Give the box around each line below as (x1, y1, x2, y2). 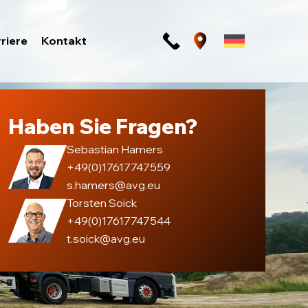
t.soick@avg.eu (67, 232, 145, 245)
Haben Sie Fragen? (8, 113, 197, 140)
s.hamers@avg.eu (67, 178, 160, 192)
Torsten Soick (67, 196, 137, 210)
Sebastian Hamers (67, 142, 163, 156)
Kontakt (41, 34, 87, 47)
